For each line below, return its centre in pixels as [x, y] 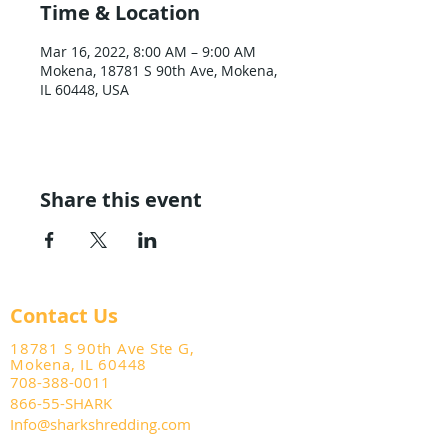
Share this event [121, 199]
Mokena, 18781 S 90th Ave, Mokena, [158, 70]
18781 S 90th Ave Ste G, [102, 348]
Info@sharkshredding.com [100, 424]
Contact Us [64, 315]
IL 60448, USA [84, 89]
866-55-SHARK [61, 403]
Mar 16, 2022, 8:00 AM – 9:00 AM [148, 51]
